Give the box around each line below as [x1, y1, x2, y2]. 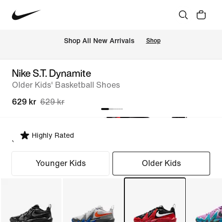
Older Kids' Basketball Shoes [12, 81, 120, 89]
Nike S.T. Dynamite [12, 66, 91, 80]
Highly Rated [32, 132, 74, 139]
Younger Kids [35, 159, 86, 167]
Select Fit [12, 135, 47, 144]
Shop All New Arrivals [63, 37, 134, 45]
